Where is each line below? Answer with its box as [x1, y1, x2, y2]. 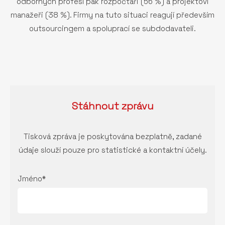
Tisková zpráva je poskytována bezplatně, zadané [23, 132, 202, 141]
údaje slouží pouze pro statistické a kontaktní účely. [18, 145, 207, 155]
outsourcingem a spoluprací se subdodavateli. [29, 24, 196, 33]
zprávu [121, 99, 154, 113]
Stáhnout [71, 99, 122, 113]
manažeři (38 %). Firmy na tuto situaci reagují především [11, 10, 214, 20]
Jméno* [18, 174, 46, 183]
